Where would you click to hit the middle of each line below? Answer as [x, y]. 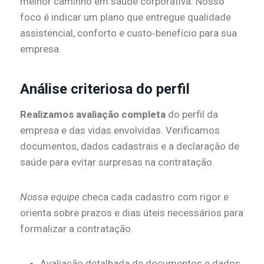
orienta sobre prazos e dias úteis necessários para [132, 213]
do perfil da [192, 115]
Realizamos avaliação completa [93, 115]
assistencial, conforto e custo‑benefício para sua [128, 33]
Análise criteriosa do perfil [105, 89]
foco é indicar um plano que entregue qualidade [126, 17]
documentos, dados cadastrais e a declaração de [130, 146]
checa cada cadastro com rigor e [154, 197]
